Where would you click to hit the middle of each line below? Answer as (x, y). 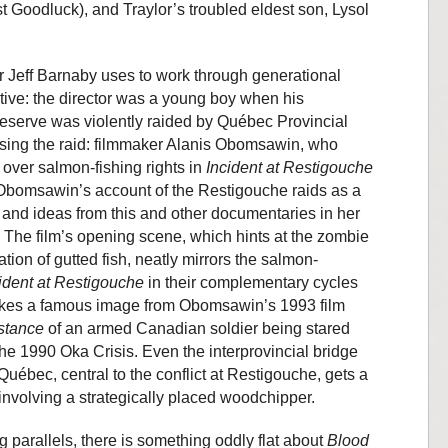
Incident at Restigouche (289, 167)
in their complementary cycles (251, 282)
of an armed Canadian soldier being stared (197, 328)
